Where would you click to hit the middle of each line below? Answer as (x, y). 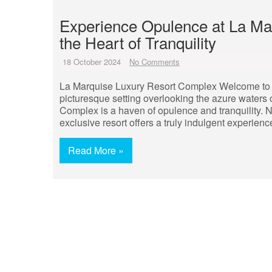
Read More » (96, 150)
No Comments (155, 62)
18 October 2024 (92, 62)
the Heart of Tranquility (138, 42)
